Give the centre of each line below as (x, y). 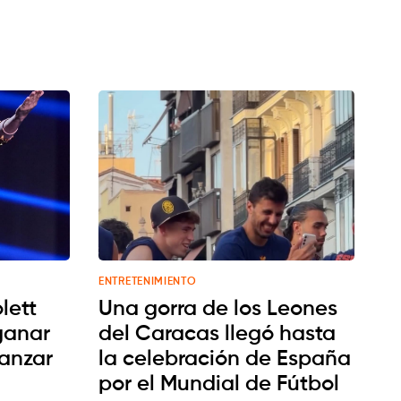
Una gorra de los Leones (218, 309)
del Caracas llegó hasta (217, 334)
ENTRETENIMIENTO (148, 282)
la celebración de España (225, 359)
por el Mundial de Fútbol (219, 384)
